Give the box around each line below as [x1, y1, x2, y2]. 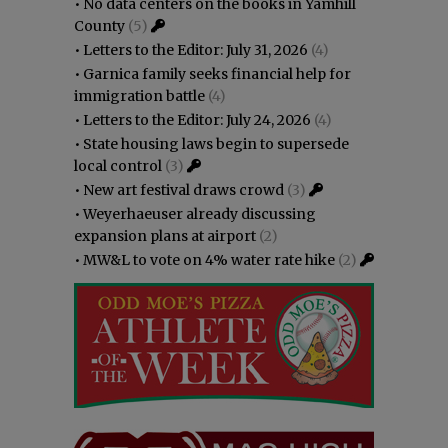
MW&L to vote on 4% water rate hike [83, 250, 335, 269]
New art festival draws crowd [83, 180, 284, 199]
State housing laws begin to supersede [83, 134, 349, 153]
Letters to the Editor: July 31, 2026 [83, 40, 308, 59]
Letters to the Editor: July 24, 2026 [83, 110, 311, 129]
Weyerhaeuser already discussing [83, 204, 316, 223]
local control [74, 156, 162, 175]
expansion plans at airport [74, 226, 256, 245]
